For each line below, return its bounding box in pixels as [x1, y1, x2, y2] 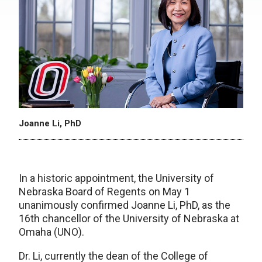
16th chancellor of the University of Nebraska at [19, 212, 239, 225]
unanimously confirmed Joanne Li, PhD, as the [19, 199, 230, 212]
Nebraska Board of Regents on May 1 [19, 185, 190, 198]
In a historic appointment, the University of [19, 172, 214, 185]
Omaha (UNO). [19, 226, 84, 239]
